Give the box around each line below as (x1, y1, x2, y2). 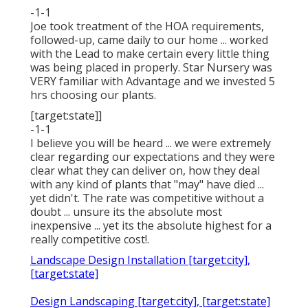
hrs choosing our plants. (30, 87, 156, 103)
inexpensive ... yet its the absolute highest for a (30, 218, 272, 234)
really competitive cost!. (30, 232, 149, 247)
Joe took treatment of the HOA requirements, (30, 19, 264, 34)
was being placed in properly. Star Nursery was (30, 60, 272, 76)
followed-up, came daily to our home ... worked (30, 32, 268, 48)
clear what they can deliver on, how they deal (30, 163, 260, 179)
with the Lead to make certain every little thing (30, 46, 269, 62)
